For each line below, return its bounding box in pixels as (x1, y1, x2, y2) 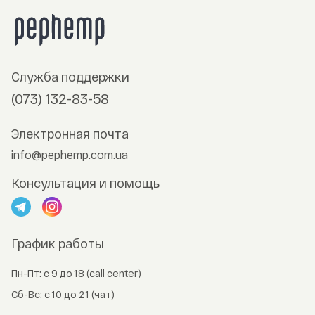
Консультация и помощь (11, 175, 160, 191)
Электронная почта (11, 126, 129, 142)
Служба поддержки (11, 69, 129, 85)
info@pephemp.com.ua (11, 148, 128, 162)
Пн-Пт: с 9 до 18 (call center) (11, 267, 141, 280)
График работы (11, 236, 104, 252)
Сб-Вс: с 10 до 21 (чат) (11, 288, 115, 301)
